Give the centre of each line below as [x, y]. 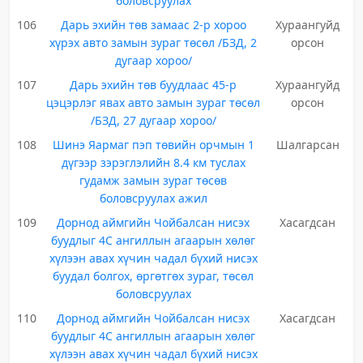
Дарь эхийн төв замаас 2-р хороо [153, 25]
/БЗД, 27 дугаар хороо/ [153, 120]
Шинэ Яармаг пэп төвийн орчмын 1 [153, 145]
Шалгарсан [307, 145]
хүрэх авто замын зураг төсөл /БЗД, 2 [154, 43]
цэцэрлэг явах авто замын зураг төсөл [154, 102]
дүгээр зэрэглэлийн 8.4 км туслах [153, 162]
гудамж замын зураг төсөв [154, 180]
